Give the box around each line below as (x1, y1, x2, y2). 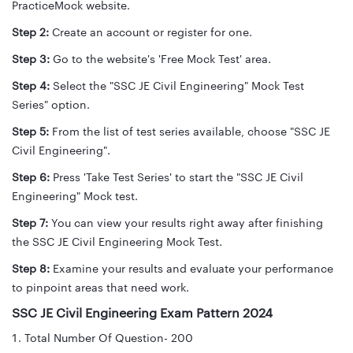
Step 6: (12, 172, 50, 184)
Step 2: (12, 27, 52, 39)
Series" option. (12, 99, 90, 111)
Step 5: (12, 126, 49, 138)
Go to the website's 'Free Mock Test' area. (53, 54, 271, 65)
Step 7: (12, 217, 51, 229)
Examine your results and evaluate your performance (53, 263, 333, 275)
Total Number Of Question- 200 (24, 333, 193, 344)
